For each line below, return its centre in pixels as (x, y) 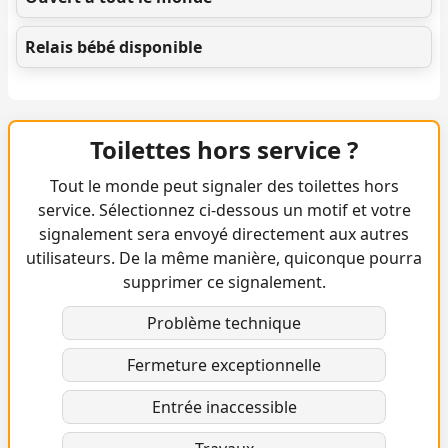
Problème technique (224, 323)
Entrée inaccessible (224, 407)
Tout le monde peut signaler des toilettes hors (224, 186)
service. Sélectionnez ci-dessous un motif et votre (224, 210)
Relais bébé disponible (113, 47)
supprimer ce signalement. (224, 282)
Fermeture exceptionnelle (224, 365)
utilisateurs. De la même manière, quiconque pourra (224, 258)
